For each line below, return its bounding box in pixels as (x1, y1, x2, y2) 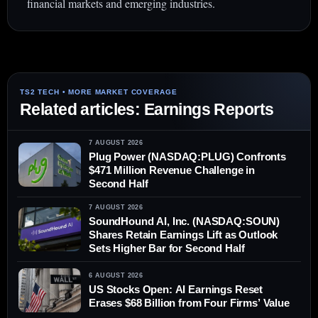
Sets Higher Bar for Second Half (89, 242, 245, 255)
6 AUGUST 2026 (89, 271, 143, 279)
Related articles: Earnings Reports (20, 100, 274, 119)
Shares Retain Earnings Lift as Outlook (89, 229, 278, 241)
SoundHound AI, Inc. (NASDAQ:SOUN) (89, 215, 280, 228)
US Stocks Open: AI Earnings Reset (89, 283, 263, 295)
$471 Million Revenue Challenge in (89, 164, 256, 177)
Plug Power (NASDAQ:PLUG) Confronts (89, 150, 286, 163)
